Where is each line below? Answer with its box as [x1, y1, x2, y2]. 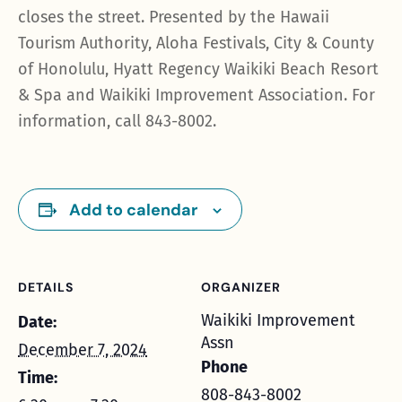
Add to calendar [69, 199, 197, 221]
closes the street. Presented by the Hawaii [18, 7, 329, 27]
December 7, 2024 [18, 340, 147, 360]
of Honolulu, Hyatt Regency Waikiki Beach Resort [18, 59, 379, 79]
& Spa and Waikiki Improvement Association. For [18, 85, 375, 105]
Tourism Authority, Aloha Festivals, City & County [18, 33, 374, 53]
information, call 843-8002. [18, 111, 216, 131]
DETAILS [18, 279, 74, 295]
